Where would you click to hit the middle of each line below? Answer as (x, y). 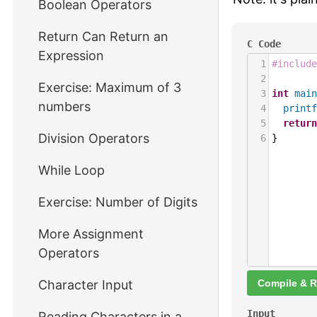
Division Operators (94, 138)
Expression (71, 56)
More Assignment (91, 234)
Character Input (86, 285)
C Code (264, 44)
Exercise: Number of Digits (118, 202)
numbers (64, 106)
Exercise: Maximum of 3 (110, 87)
